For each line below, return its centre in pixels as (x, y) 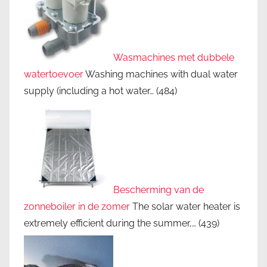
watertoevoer (54, 74)
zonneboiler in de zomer (77, 206)
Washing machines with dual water (161, 74)
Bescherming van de (159, 190)
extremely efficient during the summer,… (110, 223)
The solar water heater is (185, 206)
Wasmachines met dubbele (174, 58)
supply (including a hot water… (89, 91)
